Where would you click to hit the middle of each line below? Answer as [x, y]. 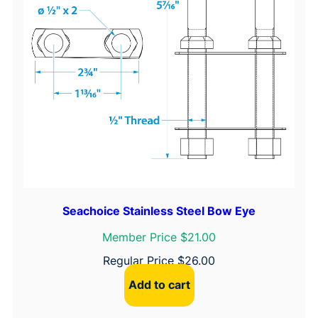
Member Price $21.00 [159, 237]
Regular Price [140, 260]
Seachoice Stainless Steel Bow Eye [159, 210]
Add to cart [159, 285]
